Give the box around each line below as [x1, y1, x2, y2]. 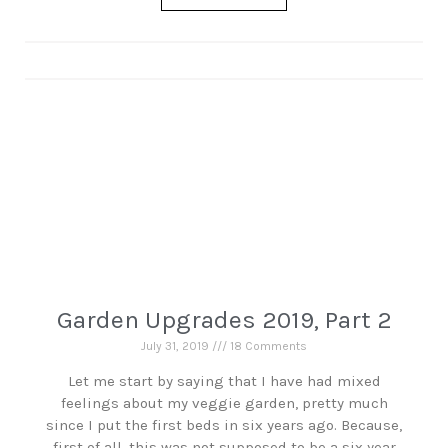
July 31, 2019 [141, 339, 212, 353]
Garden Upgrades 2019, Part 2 [56, 305, 392, 334]
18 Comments [227, 339, 307, 353]
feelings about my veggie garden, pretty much [60, 394, 388, 412]
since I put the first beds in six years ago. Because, [46, 416, 402, 434]
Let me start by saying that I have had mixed [67, 372, 381, 390]
